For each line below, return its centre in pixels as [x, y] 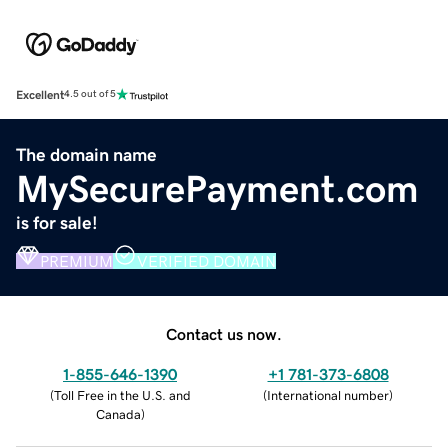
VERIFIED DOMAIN [206, 260]
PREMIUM [76, 260]
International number [328, 395]
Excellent [40, 94]
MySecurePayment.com [217, 188]
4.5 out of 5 [90, 94]
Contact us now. [224, 333]
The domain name [86, 154]
